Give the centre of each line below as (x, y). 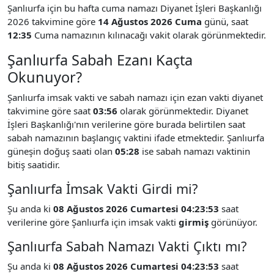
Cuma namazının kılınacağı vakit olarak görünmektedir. (149, 35)
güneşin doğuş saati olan (61, 151)
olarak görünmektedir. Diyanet (183, 110)
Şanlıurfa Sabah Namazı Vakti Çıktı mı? (127, 246)
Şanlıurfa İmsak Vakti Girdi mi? (102, 188)
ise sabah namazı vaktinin (195, 151)
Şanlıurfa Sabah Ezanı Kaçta (100, 60)
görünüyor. (233, 222)
